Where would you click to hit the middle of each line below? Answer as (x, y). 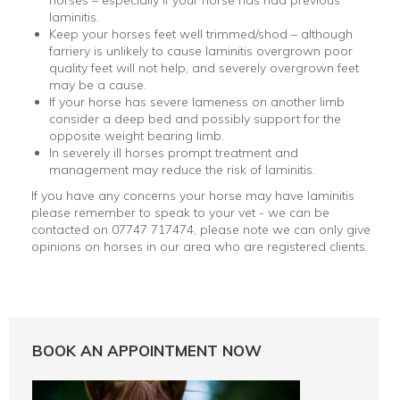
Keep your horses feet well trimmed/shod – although (201, 34)
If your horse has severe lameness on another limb (197, 102)
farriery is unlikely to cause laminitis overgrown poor (201, 51)
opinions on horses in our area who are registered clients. (200, 247)
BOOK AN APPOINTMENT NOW (147, 351)
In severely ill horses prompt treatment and (174, 153)
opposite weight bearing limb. (137, 136)
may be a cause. (98, 85)
